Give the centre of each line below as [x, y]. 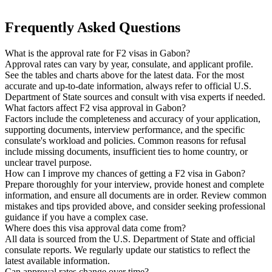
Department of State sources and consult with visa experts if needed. [135, 97]
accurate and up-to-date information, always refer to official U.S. [128, 86]
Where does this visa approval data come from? [95, 228]
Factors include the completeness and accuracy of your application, [133, 119]
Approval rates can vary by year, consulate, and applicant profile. [129, 64]
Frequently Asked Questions [93, 28]
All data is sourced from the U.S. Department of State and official [130, 239]
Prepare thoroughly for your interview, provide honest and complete [134, 185]
